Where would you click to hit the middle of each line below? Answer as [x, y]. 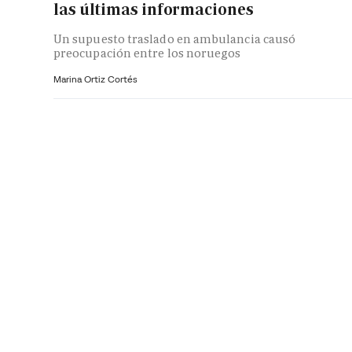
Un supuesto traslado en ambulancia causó [175, 38]
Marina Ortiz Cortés [95, 79]
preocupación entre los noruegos [147, 53]
